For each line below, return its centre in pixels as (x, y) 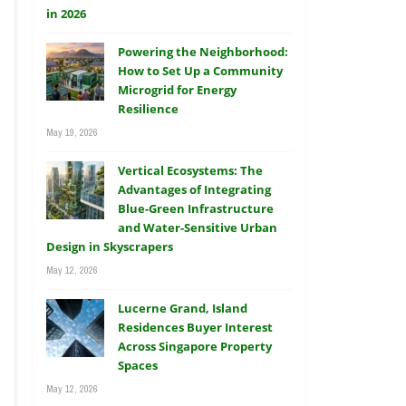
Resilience (148, 109)
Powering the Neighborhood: (203, 52)
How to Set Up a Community (200, 71)
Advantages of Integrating (194, 189)
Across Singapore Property (195, 346)
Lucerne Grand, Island (183, 308)
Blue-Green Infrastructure (196, 208)
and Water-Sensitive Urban (198, 227)
